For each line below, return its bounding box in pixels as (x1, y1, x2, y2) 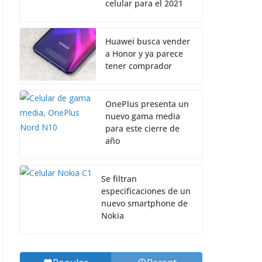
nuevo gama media (105, 111, 180, 122)
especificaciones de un (101, 185, 191, 196)
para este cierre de (105, 123, 180, 134)
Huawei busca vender (105, 36, 190, 47)
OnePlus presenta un (105, 98, 189, 109)
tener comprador (105, 60, 172, 71)
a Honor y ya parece (105, 48, 183, 59)
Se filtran (101, 173, 137, 184)
